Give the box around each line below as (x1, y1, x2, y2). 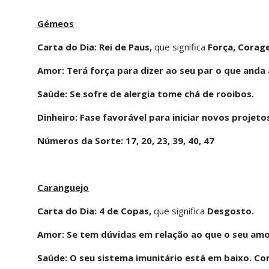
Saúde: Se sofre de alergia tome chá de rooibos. (37, 87, 254, 100)
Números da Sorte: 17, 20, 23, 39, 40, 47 (37, 134, 214, 147)
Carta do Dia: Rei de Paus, (37, 40, 154, 53)
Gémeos (37, 17, 74, 29)
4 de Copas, (99, 204, 154, 217)
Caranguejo (37, 181, 89, 193)
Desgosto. (207, 204, 254, 217)
